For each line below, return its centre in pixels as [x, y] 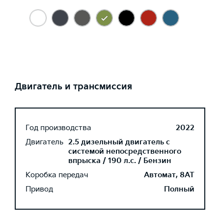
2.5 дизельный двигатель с [119, 142]
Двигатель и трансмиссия [73, 87]
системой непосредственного [125, 151]
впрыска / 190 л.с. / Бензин [120, 161]
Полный [179, 189]
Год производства [58, 128]
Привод [39, 189]
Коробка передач [57, 175]
